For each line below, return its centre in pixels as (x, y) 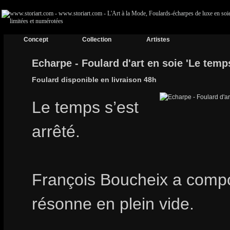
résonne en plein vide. (113, 204)
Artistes (158, 40)
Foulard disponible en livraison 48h (94, 79)
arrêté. (56, 131)
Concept (36, 40)
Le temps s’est (85, 107)
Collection (97, 40)
